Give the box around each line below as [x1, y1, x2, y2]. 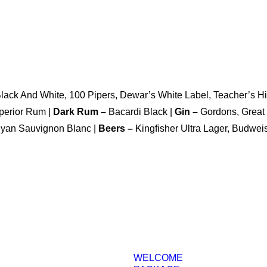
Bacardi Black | [108, 107, 175, 117]
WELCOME [133, 253, 183, 263]
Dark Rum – [53, 107, 108, 117]
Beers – [98, 123, 135, 133]
